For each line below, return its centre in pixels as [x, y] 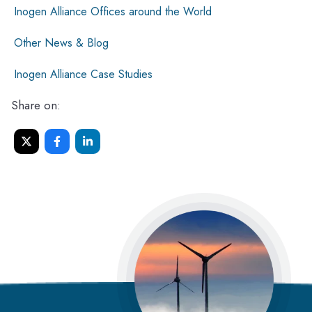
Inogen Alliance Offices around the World [113, 12]
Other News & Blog [61, 43]
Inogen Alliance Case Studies [83, 75]
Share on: [36, 106]
